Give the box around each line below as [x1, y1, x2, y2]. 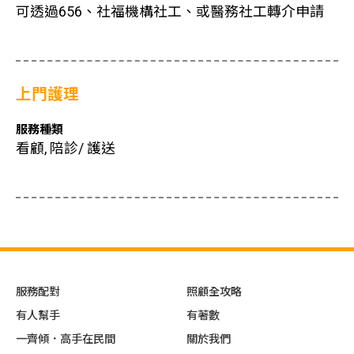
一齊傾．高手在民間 [16, 333, 115, 345]
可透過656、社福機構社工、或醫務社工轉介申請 [16, 4, 324, 20]
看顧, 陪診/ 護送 [16, 141, 115, 156]
